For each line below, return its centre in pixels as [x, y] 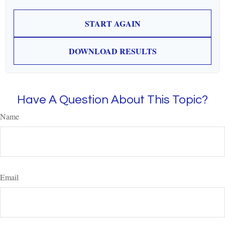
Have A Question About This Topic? [113, 100]
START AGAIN [113, 23]
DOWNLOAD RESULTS [113, 51]
